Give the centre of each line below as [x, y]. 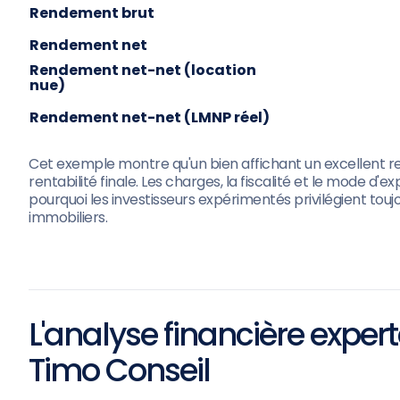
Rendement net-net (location [143, 70]
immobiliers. [68, 217]
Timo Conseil [119, 370]
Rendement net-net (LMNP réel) [150, 117]
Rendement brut [92, 13]
